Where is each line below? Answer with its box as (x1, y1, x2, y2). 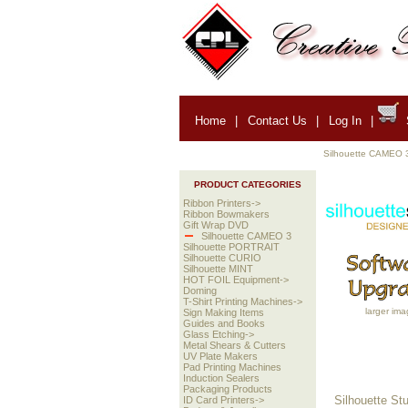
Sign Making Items (183, 307, 265, 319)
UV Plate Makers (183, 351, 259, 362)
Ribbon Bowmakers (183, 209, 270, 220)
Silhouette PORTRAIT (183, 241, 280, 253)
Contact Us (247, 113, 307, 127)
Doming (183, 285, 218, 297)
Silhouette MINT (183, 263, 254, 275)
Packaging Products (183, 383, 273, 395)
